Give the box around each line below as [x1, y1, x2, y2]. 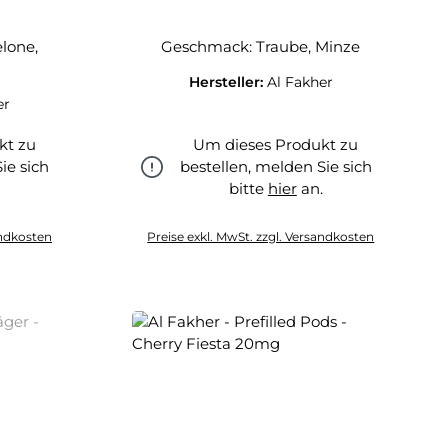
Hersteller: [188, 73, 267, 91]
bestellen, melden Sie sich [179, 157, 372, 176]
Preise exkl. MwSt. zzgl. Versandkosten [147, 229, 375, 244]
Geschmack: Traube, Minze [161, 37, 361, 56]
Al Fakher [266, 73, 333, 91]
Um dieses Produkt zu [193, 135, 359, 154]
